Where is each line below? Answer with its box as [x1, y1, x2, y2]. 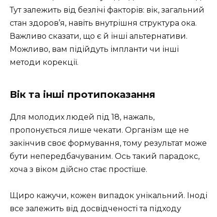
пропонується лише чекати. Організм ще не [10, 125, 189, 135]
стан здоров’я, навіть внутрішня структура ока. [10, 18, 197, 28]
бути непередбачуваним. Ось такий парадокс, [10, 152, 200, 161]
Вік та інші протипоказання [10, 89, 155, 101]
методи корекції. [10, 58, 78, 67]
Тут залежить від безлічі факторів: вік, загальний [10, 5, 204, 15]
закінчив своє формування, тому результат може [10, 139, 207, 148]
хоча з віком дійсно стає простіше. [10, 165, 147, 174]
